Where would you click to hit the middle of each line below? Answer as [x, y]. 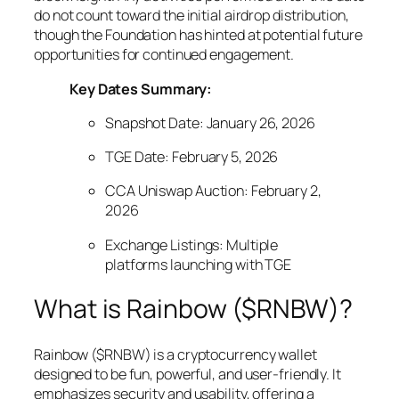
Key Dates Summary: [141, 89]
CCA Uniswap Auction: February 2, [213, 191]
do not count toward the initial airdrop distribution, [191, 16]
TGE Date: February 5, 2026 [192, 157]
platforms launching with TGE [199, 264]
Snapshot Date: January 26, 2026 [210, 122]
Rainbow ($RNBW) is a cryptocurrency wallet [175, 354]
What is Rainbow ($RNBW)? [193, 309]
